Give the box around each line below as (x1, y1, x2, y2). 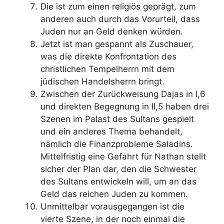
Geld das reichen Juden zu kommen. (40, 189, 188, 199)
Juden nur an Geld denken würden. (40, 26, 183, 36)
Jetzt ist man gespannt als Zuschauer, (40, 39, 193, 49)
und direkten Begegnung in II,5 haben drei (40, 101, 209, 111)
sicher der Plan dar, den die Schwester (40, 164, 196, 174)
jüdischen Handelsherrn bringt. (40, 76, 164, 86)
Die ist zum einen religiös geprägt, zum (40, 1, 196, 11)
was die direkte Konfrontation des (40, 51, 176, 61)
